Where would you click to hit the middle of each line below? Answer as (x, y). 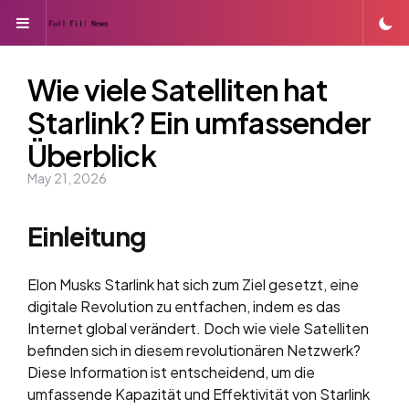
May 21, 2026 (67, 178)
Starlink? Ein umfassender (199, 122)
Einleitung (87, 236)
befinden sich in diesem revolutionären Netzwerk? (194, 350)
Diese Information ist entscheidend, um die (171, 372)
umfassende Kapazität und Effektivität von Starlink (199, 394)
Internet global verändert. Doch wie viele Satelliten (198, 328)
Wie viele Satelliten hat (178, 89)
